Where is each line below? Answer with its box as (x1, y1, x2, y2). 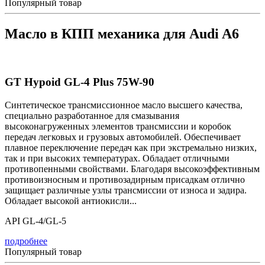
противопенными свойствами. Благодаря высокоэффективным (5, 163, 260, 174)
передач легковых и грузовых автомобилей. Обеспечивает (5, 131, 241, 142)
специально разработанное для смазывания (5, 110, 179, 121)
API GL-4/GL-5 (5, 215, 66, 226)
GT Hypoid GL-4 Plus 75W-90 (5, 75, 154, 88)
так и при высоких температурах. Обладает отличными (5, 153, 230, 163)
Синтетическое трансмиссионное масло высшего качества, (5, 99, 243, 110)
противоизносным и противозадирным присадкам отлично (5, 174, 245, 185)
